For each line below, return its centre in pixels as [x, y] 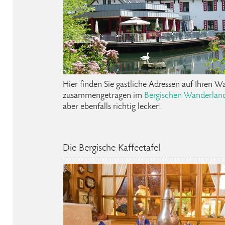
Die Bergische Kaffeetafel [111, 148]
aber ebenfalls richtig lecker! [112, 107]
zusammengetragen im [103, 96]
